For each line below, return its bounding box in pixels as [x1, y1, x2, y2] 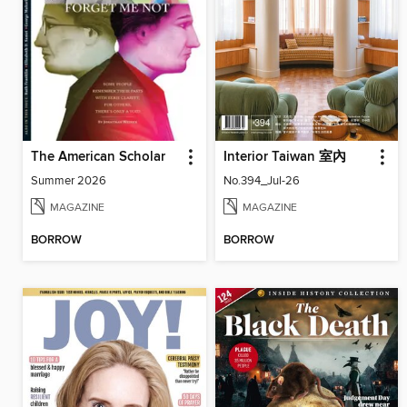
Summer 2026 [31, 173, 106, 188]
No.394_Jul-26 [223, 173, 300, 188]
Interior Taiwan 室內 [223, 148, 346, 165]
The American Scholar [31, 148, 165, 165]
